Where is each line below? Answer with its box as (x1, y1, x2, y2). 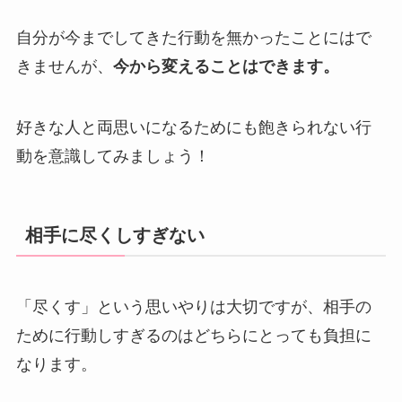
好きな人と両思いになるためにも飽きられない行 (15, 118, 371, 137)
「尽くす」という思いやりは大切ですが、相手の (15, 297, 371, 316)
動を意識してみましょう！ (15, 147, 210, 166)
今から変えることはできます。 (112, 57, 339, 76)
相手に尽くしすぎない (24, 225, 205, 246)
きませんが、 (15, 57, 113, 76)
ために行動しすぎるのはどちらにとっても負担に (15, 326, 371, 345)
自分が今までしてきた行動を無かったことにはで (15, 29, 371, 48)
